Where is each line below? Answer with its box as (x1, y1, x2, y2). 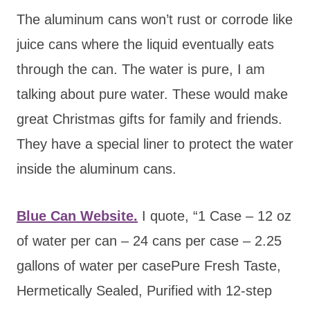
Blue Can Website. (17, 208, 138, 224)
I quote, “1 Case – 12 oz (138, 208, 291, 224)
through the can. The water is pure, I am (17, 61, 265, 77)
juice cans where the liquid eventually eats (17, 36, 274, 52)
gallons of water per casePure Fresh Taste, (17, 257, 281, 273)
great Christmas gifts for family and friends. (17, 111, 282, 127)
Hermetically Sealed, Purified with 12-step (17, 282, 272, 298)
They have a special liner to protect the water (17, 136, 293, 152)
